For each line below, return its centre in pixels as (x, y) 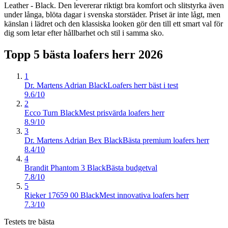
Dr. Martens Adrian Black (66, 85)
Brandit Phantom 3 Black (65, 167)
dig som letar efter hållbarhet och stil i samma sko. (84, 33)
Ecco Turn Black (52, 112)
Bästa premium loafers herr (166, 140)
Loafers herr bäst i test (143, 85)
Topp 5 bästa (39, 54)
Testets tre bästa (29, 221)
